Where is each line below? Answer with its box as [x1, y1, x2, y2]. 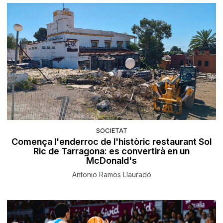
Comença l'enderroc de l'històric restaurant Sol [11, 136, 212, 147]
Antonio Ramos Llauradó [72, 170, 151, 179]
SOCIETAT [96, 126, 127, 134]
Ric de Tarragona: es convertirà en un [33, 145, 190, 156]
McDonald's [86, 155, 137, 166]
